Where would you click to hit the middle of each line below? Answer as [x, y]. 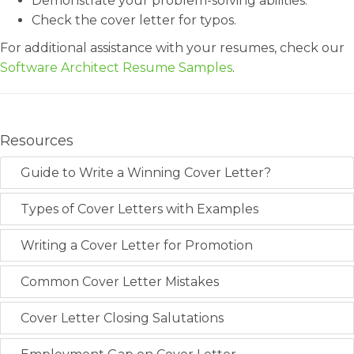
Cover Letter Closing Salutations [122, 318]
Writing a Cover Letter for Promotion [137, 245]
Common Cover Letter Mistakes [120, 282]
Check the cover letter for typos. [134, 20]
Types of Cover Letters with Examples [139, 209]
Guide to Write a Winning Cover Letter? [146, 173]
